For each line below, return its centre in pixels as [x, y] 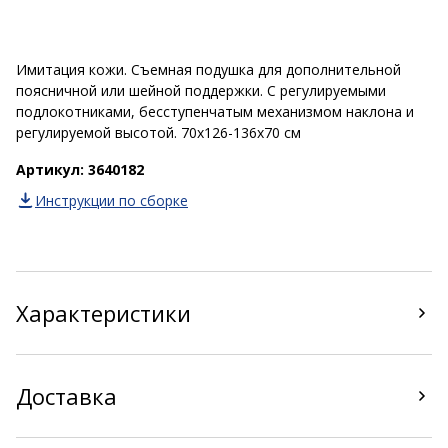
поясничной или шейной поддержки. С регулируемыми [201, 90]
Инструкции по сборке [111, 200]
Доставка [66, 396]
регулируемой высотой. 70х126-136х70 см [158, 132]
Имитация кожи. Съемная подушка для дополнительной [208, 69]
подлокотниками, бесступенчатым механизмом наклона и [215, 111]
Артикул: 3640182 [80, 169]
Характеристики [103, 313]
